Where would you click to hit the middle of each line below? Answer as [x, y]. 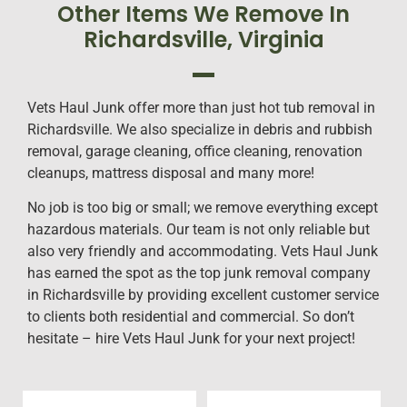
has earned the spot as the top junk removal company [199, 273]
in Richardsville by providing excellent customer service [203, 295]
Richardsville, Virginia [203, 39]
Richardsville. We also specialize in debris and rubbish [200, 129]
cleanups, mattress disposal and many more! [171, 173]
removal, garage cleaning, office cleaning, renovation [195, 151]
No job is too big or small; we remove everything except [203, 208]
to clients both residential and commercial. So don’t [191, 317]
